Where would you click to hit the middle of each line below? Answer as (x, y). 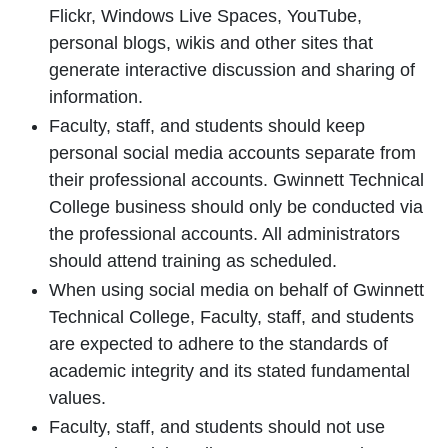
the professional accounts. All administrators (224, 234)
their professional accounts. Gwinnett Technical (236, 180)
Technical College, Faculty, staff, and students (231, 317)
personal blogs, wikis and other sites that (211, 43)
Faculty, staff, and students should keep (207, 126)
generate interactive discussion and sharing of (232, 70)
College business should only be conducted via (236, 207)
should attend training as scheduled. (195, 261)
